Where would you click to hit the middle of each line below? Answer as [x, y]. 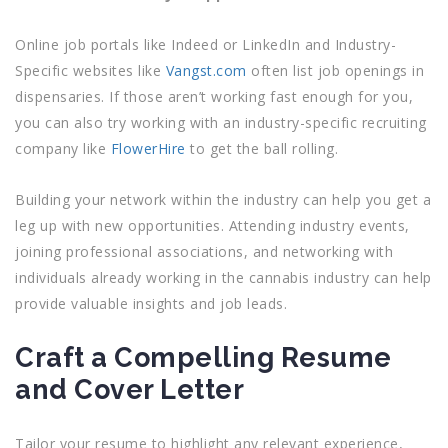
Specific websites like [90, 70]
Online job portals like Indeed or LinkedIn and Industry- [205, 44]
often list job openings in [335, 70]
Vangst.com [206, 70]
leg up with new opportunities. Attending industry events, [212, 225]
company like [63, 148]
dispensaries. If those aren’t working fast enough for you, [214, 96]
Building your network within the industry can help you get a [223, 199]
